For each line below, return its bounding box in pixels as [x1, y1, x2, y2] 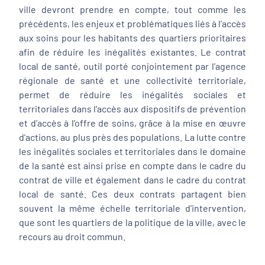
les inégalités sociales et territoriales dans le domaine [19, 146, 246, 157]
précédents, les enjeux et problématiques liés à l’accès [19, 18, 246, 29]
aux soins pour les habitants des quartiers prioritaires [19, 32, 246, 43]
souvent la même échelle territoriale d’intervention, [19, 202, 246, 214]
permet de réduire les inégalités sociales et [19, 89, 246, 100]
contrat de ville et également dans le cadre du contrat [19, 174, 246, 185]
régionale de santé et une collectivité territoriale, [19, 75, 246, 86]
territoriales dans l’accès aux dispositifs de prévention [19, 103, 246, 114]
